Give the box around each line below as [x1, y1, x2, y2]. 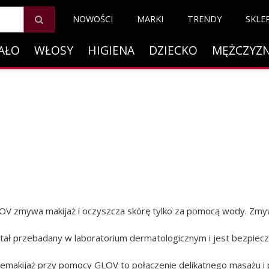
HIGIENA [87, 42, 134, 58]
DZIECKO [148, 42, 198, 58]
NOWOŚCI [72, 13, 113, 25]
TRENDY [187, 13, 222, 25]
